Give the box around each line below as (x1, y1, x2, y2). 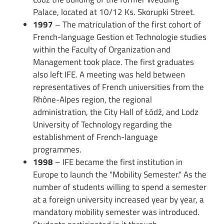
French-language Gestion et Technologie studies (33, 30, 207, 44)
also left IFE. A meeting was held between (33, 68, 185, 81)
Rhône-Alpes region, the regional (33, 93, 152, 106)
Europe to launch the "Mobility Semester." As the (33, 168, 207, 181)
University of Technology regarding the (33, 118, 172, 131)
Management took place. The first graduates (33, 55, 194, 69)
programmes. (33, 143, 82, 156)
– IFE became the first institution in (53, 155, 183, 169)
